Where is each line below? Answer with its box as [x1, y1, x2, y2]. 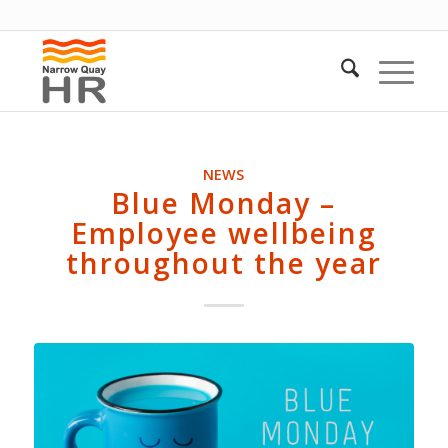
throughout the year [65, 244, 382, 282]
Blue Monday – [111, 184, 337, 222]
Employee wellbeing [70, 214, 377, 252]
